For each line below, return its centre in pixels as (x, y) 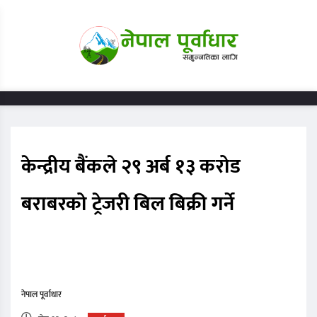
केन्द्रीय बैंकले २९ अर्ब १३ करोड (131, 167)
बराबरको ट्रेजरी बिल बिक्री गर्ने (128, 204)
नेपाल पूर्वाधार (41, 295)
